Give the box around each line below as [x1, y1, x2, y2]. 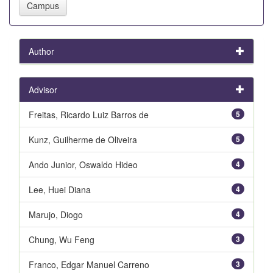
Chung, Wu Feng [29, 233, 94, 246]
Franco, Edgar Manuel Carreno [29, 258, 149, 271]
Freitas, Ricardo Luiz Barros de [29, 108, 149, 121]
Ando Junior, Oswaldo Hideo [29, 158, 138, 171]
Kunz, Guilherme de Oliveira [29, 133, 137, 146]
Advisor [29, 83, 57, 96]
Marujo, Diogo [29, 208, 83, 221]
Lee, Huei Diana [29, 183, 91, 196]
